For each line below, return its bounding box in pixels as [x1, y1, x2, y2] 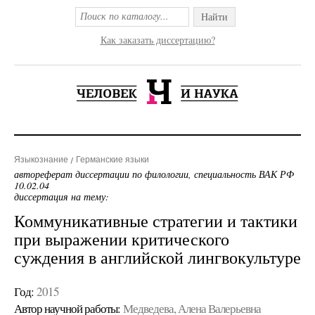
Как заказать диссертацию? [100, 33, 215, 46]
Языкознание [14, 155, 68, 165]
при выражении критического [14, 228, 229, 250]
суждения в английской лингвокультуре [14, 246, 301, 269]
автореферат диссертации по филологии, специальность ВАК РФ [14, 167, 294, 181]
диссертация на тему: [14, 190, 109, 203]
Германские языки [76, 155, 149, 165]
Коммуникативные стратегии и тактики [14, 210, 297, 232]
